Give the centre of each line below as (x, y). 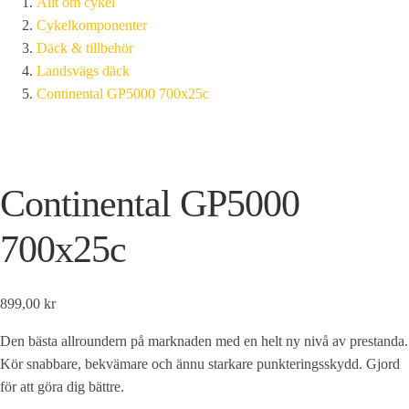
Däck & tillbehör (85, 47)
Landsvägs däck (83, 70)
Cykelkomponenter (92, 25)
